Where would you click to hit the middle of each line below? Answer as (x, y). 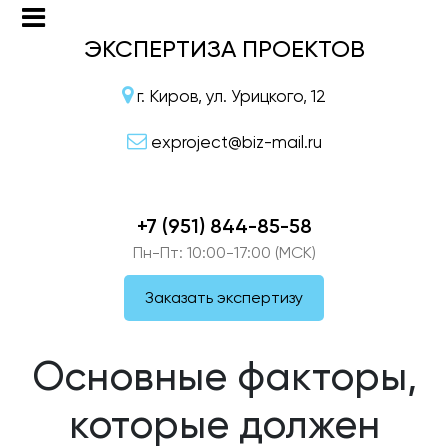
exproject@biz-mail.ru (236, 142)
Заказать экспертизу (224, 297)
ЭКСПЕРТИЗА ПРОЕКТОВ (224, 49)
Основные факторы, (224, 376)
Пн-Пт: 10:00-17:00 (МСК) (224, 252)
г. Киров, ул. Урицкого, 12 (231, 96)
